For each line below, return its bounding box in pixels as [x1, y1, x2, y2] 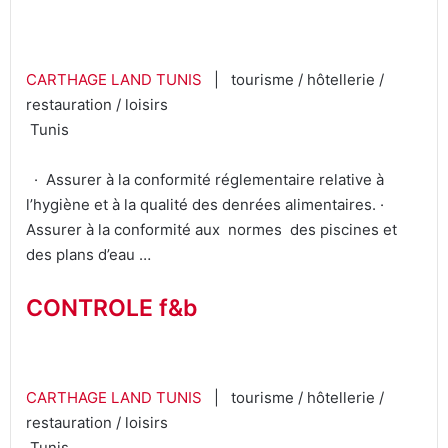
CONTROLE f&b [26, 293, 198, 322]
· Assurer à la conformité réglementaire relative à [26, 169, 384, 189]
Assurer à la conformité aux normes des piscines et [26, 219, 397, 239]
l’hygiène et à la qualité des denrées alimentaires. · [26, 194, 388, 214]
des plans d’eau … [26, 244, 151, 264]
